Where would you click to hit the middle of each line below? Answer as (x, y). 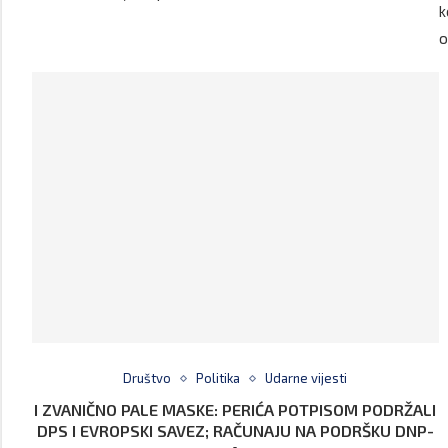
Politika (218, 378)
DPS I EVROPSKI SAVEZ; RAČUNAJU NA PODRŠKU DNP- (235, 431)
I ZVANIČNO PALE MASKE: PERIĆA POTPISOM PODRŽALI (235, 410)
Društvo (147, 378)
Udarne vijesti (306, 378)
